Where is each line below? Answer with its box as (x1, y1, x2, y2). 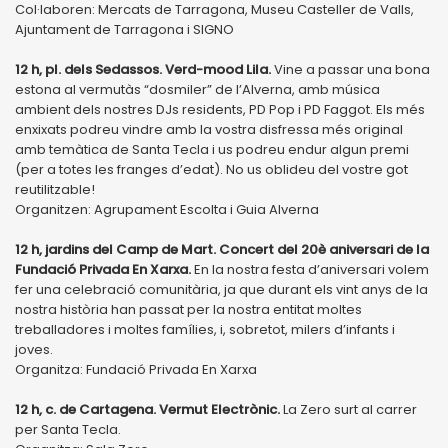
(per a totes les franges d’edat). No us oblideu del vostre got (15, 159, 408, 179)
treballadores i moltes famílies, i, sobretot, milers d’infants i (15, 319, 395, 339)
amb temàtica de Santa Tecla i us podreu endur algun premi (15, 139, 409, 159)
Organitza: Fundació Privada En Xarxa (15, 359, 257, 379)
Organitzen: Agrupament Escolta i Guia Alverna (15, 199, 319, 219)
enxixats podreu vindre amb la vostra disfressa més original (15, 119, 403, 139)
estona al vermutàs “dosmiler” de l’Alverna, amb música (15, 79, 380, 99)
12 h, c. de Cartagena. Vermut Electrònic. (15, 399, 280, 419)
